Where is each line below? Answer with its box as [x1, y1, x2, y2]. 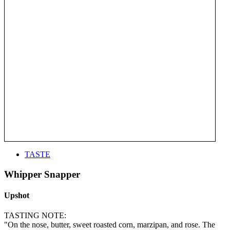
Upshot [4, 190, 29, 200]
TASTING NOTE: [4, 211, 66, 220]
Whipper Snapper [4, 168, 80, 180]
